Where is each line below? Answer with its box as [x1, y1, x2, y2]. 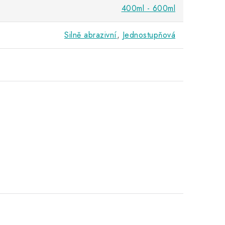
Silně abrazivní [64, 29, 117, 41]
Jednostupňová [122, 29, 175, 41]
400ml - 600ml [121, 3, 175, 15]
